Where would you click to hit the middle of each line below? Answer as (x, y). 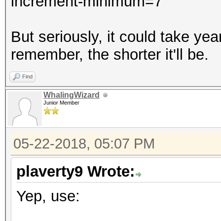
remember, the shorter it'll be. (110, 55)
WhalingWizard (72, 95)
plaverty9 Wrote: (75, 171)
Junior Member (61, 103)
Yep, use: (48, 196)
